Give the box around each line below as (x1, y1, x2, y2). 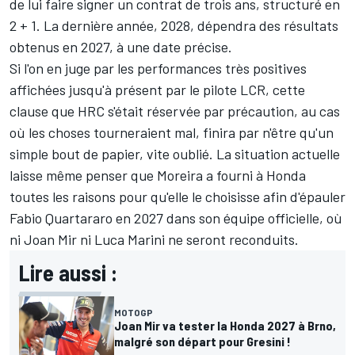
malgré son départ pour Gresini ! (114, 334, 291, 349)
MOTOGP (114, 307, 153, 319)
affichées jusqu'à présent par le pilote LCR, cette (10, 81, 305, 99)
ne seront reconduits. (165, 231, 299, 249)
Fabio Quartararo (10, 209, 113, 227)
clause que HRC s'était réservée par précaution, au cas (10, 102, 340, 120)
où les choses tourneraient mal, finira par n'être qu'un (10, 124, 334, 142)
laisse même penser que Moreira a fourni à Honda (10, 166, 306, 185)
